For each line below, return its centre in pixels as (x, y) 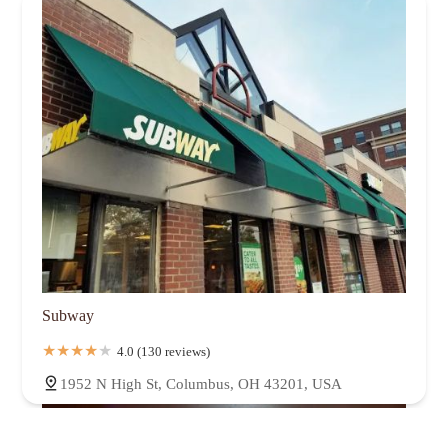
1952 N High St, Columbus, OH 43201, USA (201, 383)
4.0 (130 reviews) (163, 351)
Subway (68, 315)
